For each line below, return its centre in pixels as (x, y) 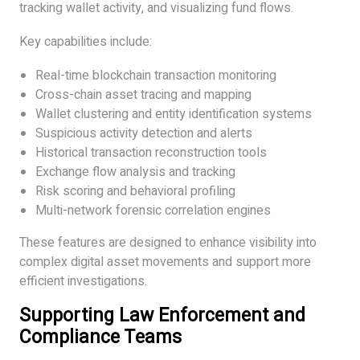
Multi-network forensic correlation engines (153, 211)
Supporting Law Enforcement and (162, 316)
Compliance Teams (100, 338)
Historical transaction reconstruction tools (151, 153)
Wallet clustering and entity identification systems (174, 115)
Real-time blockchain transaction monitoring (156, 76)
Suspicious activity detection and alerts (144, 134)
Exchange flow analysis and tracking (135, 172)
